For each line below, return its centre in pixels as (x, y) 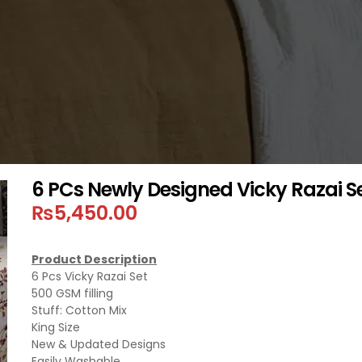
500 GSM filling (72, 293)
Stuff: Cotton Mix (79, 310)
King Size (56, 327)
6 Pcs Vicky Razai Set (90, 276)
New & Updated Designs (99, 344)
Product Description (94, 259)
